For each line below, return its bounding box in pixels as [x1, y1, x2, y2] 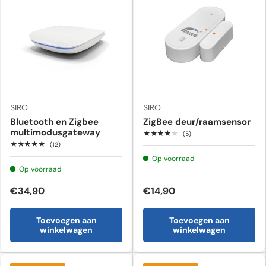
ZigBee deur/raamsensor [143, 115, 251, 128]
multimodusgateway [10, 126, 100, 138]
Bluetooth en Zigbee [10, 115, 99, 128]
